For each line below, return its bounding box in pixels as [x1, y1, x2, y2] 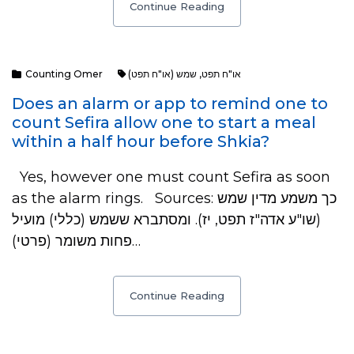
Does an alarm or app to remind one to [12, 94, 328, 113]
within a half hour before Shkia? [12, 132, 269, 151]
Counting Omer [25, 68, 103, 80]
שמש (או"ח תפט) [128, 68, 197, 80]
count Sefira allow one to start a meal [12, 113, 316, 132]
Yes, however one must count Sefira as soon [12, 168, 330, 186]
